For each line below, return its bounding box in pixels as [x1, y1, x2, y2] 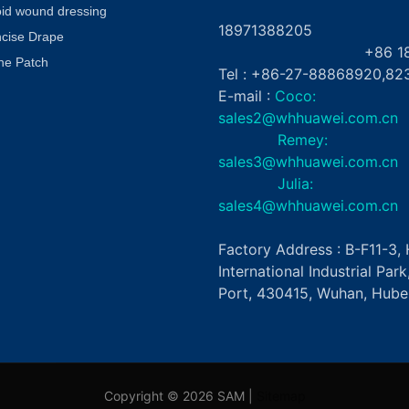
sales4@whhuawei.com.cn [218, 195, 403, 215]
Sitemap [256, 387, 306, 404]
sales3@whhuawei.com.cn [218, 152, 398, 171]
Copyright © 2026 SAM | [103, 387, 257, 404]
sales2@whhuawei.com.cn [218, 108, 398, 127]
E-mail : [218, 86, 270, 105]
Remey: [218, 130, 328, 149]
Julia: [218, 173, 313, 193]
